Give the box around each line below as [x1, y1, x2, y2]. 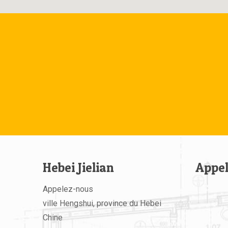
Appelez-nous [43, 184, 93, 194]
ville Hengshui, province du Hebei [43, 198, 161, 208]
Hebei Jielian [43, 160, 114, 175]
